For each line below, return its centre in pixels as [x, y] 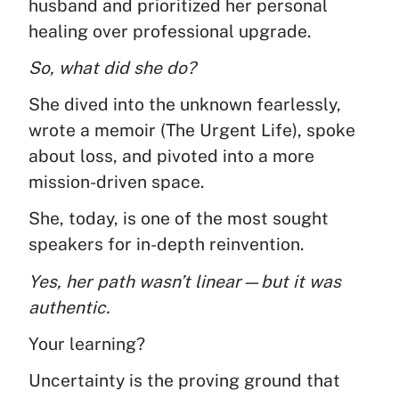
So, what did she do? [112, 68]
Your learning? [87, 343]
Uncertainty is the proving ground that [184, 380]
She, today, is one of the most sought [179, 219]
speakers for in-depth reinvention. [166, 244]
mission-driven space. [116, 182]
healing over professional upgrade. [170, 32]
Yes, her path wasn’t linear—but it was [185, 281]
